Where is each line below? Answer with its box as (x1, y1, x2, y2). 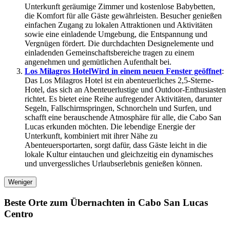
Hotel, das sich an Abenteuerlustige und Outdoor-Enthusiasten (25, 85, 226, 94)
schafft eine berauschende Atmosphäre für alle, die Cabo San (25, 113, 221, 122)
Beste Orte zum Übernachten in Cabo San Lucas (4, 197, 208, 208)
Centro (4, 208, 33, 220)
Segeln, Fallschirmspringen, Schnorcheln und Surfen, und (25, 104, 212, 113)
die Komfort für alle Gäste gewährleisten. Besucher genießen (25, 11, 222, 21)
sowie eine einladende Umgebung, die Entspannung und (25, 30, 207, 39)
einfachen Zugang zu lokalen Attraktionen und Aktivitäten (25, 21, 213, 30)
